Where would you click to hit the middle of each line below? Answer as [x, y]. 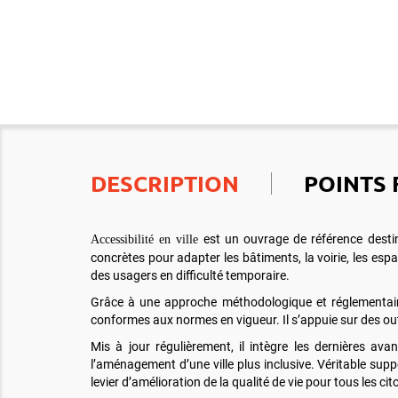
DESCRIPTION [165, 183]
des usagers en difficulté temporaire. [190, 276]
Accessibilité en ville [145, 240]
